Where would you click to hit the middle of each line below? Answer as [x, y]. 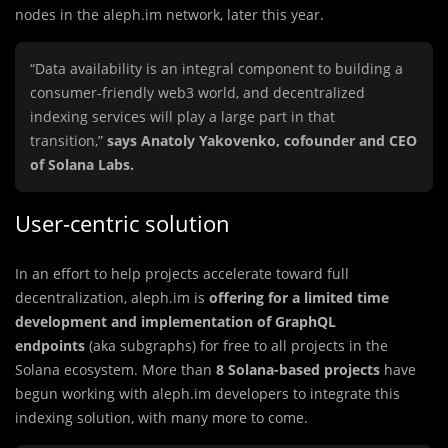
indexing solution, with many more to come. [161, 417]
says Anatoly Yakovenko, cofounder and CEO [262, 140]
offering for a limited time [299, 297]
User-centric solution [122, 223]
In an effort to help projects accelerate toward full [182, 273]
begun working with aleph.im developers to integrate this [207, 393]
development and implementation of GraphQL [175, 321]
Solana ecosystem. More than [115, 369]
